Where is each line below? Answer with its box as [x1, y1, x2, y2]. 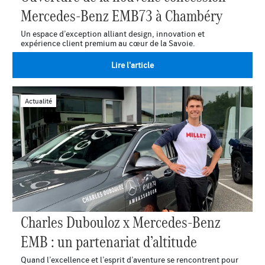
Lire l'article [111, 59, 154, 70]
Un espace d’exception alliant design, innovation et [21, 28, 205, 40]
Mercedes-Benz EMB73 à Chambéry [21, 5, 222, 25]
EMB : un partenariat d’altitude [21, 231, 197, 251]
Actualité [25, 96, 52, 105]
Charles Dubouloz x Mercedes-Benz [21, 211, 221, 232]
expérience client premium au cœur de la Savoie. [21, 38, 195, 49]
